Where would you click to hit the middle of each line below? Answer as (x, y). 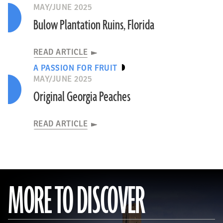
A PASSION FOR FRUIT (75, 68)
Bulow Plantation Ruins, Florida (94, 25)
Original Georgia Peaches (82, 97)
